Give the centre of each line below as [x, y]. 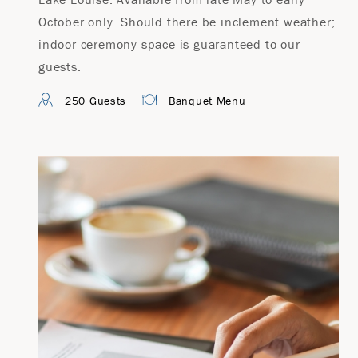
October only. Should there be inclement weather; [187, 22]
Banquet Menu [207, 101]
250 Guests [95, 101]
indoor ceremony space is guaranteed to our [169, 44]
